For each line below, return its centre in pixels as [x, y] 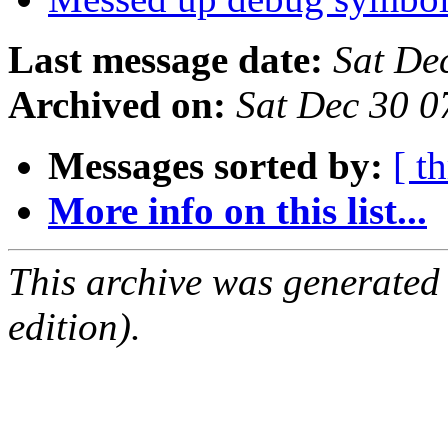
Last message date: [165, 59]
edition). [74, 326]
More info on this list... [237, 210]
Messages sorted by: [215, 165]
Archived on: [117, 104]
